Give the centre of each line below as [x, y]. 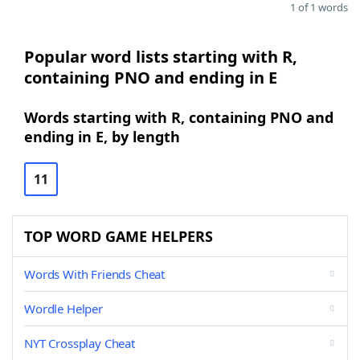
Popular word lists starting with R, [161, 57]
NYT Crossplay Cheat [80, 343]
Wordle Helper [63, 309]
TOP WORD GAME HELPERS [119, 236]
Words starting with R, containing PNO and [179, 117]
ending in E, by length [102, 137]
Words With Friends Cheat [95, 274]
